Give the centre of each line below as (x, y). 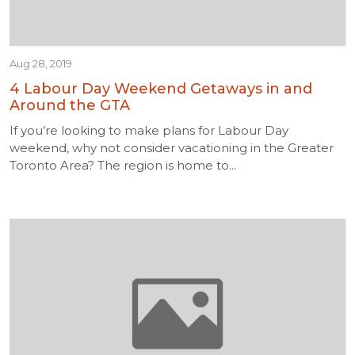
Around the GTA (70, 105)
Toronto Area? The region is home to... (123, 165)
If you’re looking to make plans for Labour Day (149, 130)
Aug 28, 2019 (41, 63)
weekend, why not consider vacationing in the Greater (172, 148)
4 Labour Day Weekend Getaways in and (161, 89)
